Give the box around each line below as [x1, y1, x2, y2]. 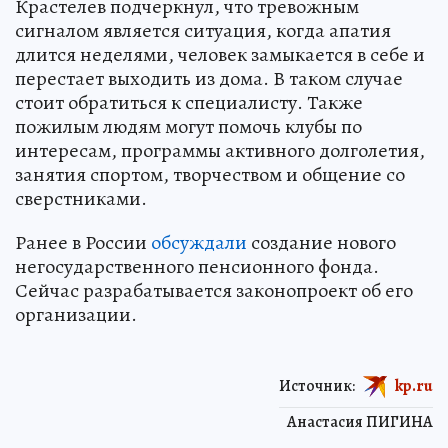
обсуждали [151, 228, 247, 256]
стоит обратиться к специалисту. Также [15, 88, 363, 116]
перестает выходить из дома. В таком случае [15, 64, 403, 92]
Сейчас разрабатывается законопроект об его [15, 276, 413, 304]
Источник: [279, 374, 355, 397]
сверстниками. [15, 184, 147, 212]
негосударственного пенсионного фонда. [15, 252, 379, 280]
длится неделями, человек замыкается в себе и [15, 40, 425, 68]
